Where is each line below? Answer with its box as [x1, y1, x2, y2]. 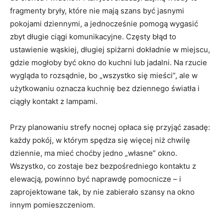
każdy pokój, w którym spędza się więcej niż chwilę [10, 135, 190, 145]
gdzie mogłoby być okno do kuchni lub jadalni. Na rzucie [10, 57, 207, 67]
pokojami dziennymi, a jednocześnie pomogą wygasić [10, 18, 198, 28]
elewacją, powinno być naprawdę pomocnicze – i [10, 174, 181, 184]
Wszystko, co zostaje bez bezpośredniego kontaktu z [10, 161, 196, 171]
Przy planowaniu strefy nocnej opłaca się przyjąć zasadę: [10, 122, 210, 132]
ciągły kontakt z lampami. [10, 96, 98, 106]
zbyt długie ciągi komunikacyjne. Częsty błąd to [10, 31, 176, 41]
